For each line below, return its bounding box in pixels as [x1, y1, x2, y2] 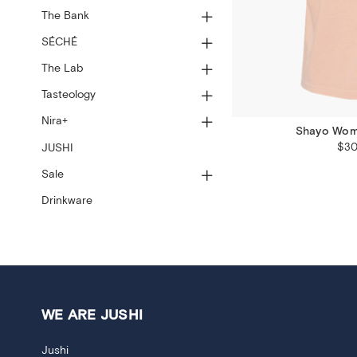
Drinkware [41, 194, 92, 206]
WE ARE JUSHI [41, 308, 143, 323]
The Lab [41, 63, 83, 75]
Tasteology [41, 89, 96, 101]
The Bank [41, 10, 89, 22]
